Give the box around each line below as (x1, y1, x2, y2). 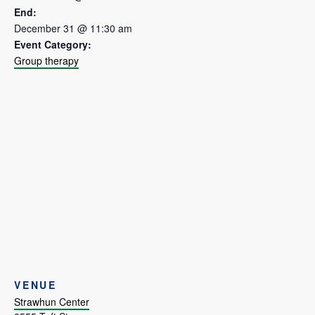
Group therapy (14, 53, 79, 68)
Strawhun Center (14, 295, 89, 309)
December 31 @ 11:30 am (14, 21, 132, 36)
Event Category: (14, 37, 91, 52)
